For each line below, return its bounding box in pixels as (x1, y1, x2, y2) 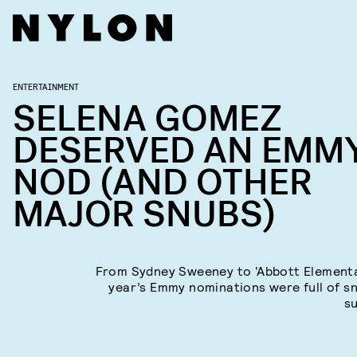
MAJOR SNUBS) (13, 191, 276, 238)
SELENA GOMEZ (13, 96, 282, 143)
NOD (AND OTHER (13, 159, 312, 206)
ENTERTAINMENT (13, 80, 79, 92)
